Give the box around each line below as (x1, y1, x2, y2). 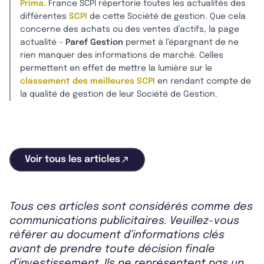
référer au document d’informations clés (9, 230, 225, 240)
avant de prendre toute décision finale (9, 244, 215, 255)
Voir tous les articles (25, 154, 120, 164)
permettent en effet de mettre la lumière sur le (20, 64, 212, 72)
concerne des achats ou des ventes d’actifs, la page (20, 25, 239, 34)
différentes (20, 12, 69, 21)
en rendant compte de (155, 77, 251, 85)
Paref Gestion (65, 38, 123, 47)
